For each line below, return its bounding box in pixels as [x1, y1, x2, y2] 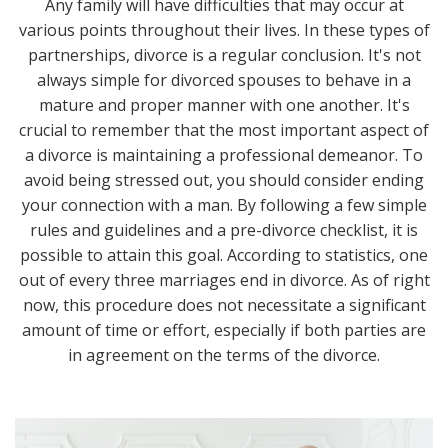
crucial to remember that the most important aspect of [19, 119, 429, 142]
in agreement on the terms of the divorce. [68, 344, 380, 367]
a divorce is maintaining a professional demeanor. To [25, 144, 423, 167]
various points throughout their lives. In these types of [18, 19, 430, 42]
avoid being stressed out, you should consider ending [24, 169, 424, 192]
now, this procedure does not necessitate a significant [22, 294, 426, 317]
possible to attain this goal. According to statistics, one [20, 244, 428, 267]
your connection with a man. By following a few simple [21, 194, 427, 217]
